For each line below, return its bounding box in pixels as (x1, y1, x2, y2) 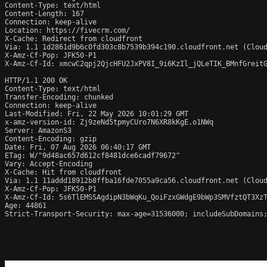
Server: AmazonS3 (5, 126, 72, 135)
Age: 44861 (5, 201, 46, 210)
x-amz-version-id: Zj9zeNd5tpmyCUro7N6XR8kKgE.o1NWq (5, 117, 213, 126)
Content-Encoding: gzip (5, 134, 97, 143)
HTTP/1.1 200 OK (5, 76, 67, 85)
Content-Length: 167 (5, 9, 84, 18)
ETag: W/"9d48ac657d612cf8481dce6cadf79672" (5, 151, 180, 160)
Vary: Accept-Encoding (5, 159, 92, 168)
